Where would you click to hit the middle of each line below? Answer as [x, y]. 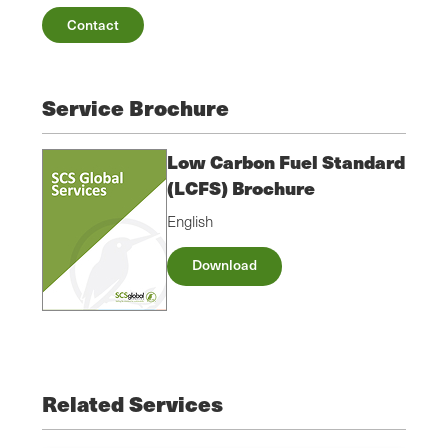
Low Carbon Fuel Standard [286, 162]
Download [224, 265]
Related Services [132, 404]
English [190, 221]
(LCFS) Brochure [241, 188]
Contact [93, 25]
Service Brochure [135, 108]
